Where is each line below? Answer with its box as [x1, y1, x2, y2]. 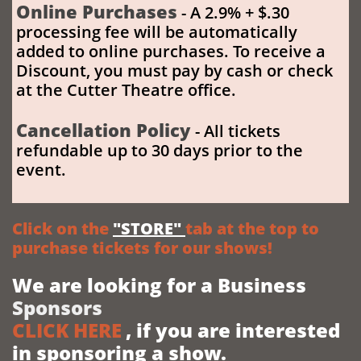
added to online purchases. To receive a [16, 40, 326, 62]
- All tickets [195, 120, 280, 142]
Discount [16, 60, 86, 81]
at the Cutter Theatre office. [16, 79, 236, 101]
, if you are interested [126, 317, 340, 343]
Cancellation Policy [16, 118, 190, 142]
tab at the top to [185, 218, 319, 239]
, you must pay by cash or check [86, 60, 333, 81]
